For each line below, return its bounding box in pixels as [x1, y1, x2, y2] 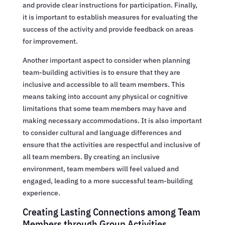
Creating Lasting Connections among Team [22, 204, 200, 218]
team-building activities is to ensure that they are [22, 67, 180, 77]
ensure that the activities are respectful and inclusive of [22, 140, 200, 149]
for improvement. [22, 36, 78, 46]
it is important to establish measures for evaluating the [22, 12, 198, 22]
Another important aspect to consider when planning [22, 55, 190, 65]
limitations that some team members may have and [22, 103, 186, 113]
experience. [22, 188, 60, 197]
